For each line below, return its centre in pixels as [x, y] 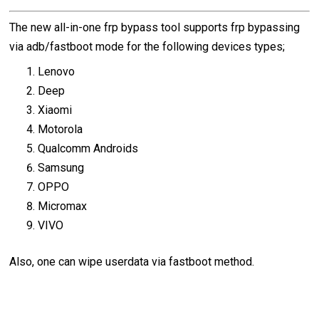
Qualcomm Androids [88, 148]
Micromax [63, 206]
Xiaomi [55, 110]
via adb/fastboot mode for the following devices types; [147, 46]
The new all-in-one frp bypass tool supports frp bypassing [155, 27]
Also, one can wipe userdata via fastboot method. [132, 261]
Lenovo [57, 71]
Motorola [61, 129]
